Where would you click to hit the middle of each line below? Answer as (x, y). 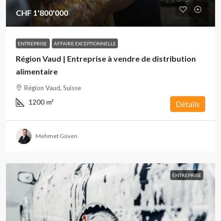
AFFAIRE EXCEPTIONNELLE (85, 43)
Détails (188, 104)
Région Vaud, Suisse (53, 88)
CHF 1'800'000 (42, 13)
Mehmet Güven (56, 136)
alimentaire (37, 71)
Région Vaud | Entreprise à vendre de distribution (106, 58)
